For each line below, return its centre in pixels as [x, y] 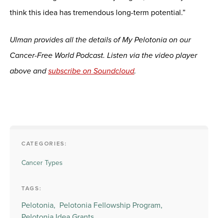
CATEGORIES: [44, 144]
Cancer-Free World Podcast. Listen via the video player [103, 55]
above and [29, 71]
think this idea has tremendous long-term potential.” [98, 12]
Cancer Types [42, 163]
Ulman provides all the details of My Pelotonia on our [100, 40]
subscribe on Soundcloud [91, 71]
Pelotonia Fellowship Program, [111, 205]
